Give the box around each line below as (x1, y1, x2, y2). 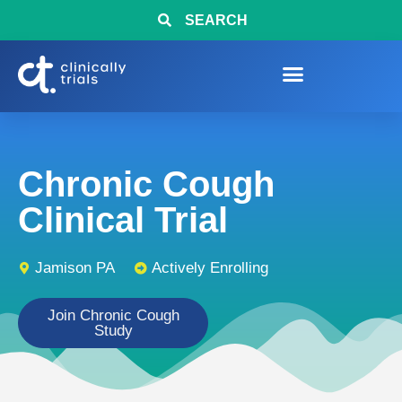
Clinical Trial (18, 200, 228, 240)
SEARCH (184, 13, 248, 28)
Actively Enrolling (152, 259, 268, 276)
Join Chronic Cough (47, 307, 179, 324)
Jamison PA (35, 259, 115, 276)
